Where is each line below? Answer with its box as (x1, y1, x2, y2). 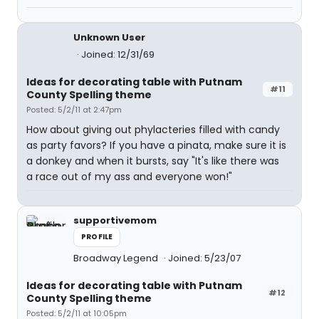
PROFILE (81, 231, 113, 242)
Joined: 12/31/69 (81, 47, 155, 61)
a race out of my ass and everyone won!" (26, 169, 232, 184)
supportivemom (73, 213, 157, 227)
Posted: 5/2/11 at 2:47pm (26, 103, 122, 115)
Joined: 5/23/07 (168, 251, 241, 265)
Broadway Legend (73, 251, 160, 265)
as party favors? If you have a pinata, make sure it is (26, 137, 286, 152)
